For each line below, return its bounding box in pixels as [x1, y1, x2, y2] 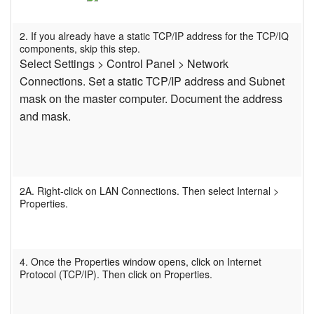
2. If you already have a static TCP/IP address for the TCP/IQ [20, 29, 289, 43]
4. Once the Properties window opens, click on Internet [20, 254, 261, 269]
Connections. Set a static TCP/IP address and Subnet [20, 73, 285, 90]
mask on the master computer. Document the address [20, 90, 282, 107]
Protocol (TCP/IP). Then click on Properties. [20, 267, 212, 282]
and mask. [20, 108, 71, 125]
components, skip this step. [20, 41, 140, 56]
